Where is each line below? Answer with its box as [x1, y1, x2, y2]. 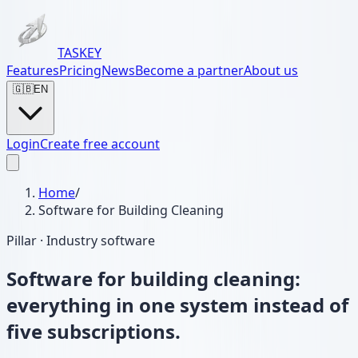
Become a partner [135, 62, 244, 79]
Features [6, 62, 59, 79]
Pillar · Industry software [6, 232, 155, 249]
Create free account [40, 135, 160, 153]
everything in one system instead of [6, 291, 348, 318]
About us [244, 62, 298, 79]
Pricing [59, 62, 101, 79]
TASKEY [58, 44, 101, 62]
